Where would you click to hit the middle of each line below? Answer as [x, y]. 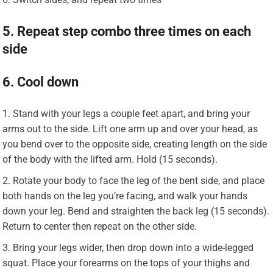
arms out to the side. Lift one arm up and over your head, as [130, 129]
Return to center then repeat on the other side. [100, 226]
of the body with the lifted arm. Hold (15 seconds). [110, 159]
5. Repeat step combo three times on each [127, 31]
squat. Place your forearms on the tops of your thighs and [126, 263]
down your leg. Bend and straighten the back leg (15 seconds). [136, 211]
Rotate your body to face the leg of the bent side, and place [139, 180]
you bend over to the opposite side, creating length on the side [135, 144]
